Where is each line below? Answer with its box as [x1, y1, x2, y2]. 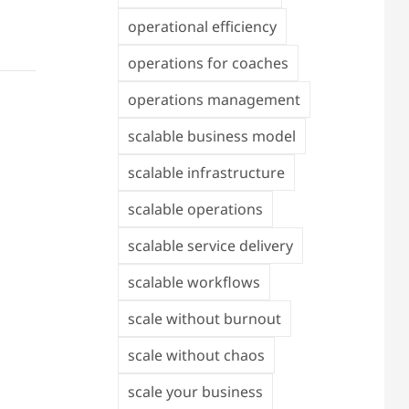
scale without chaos [127, 345, 265, 365]
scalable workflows [127, 272, 260, 292]
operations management [127, 89, 300, 110]
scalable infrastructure [127, 163, 285, 183]
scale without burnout [127, 309, 281, 329]
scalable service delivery [127, 236, 293, 256]
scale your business [127, 382, 263, 402]
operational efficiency [127, 16, 277, 37]
